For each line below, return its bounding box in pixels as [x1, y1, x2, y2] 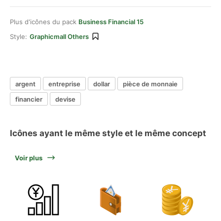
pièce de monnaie [123, 79, 178, 88]
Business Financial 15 [78, 18, 144, 26]
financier [15, 95, 42, 103]
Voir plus [15, 154, 42, 162]
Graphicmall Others [30, 33, 89, 40]
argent [15, 79, 36, 88]
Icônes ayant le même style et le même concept [10, 128, 206, 138]
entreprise [48, 79, 80, 88]
